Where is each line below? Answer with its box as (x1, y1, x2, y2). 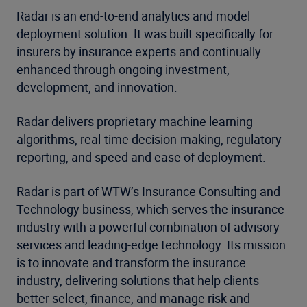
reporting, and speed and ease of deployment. (16, 149, 269, 165)
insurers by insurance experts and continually (16, 43, 261, 60)
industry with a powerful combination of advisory (16, 219, 280, 235)
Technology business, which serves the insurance (16, 201, 284, 217)
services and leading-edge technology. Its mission (16, 236, 286, 253)
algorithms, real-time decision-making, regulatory (16, 131, 282, 147)
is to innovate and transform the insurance (16, 254, 246, 271)
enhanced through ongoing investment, (16, 61, 230, 77)
